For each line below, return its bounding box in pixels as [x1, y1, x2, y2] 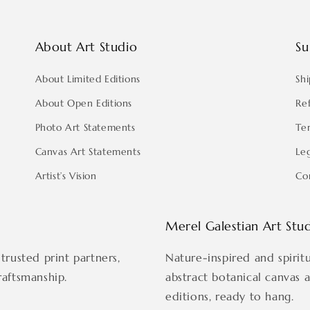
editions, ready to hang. [165, 289, 294, 303]
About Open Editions [35, 97, 133, 109]
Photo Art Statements [35, 121, 136, 134]
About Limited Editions [35, 73, 140, 85]
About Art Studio [35, 39, 138, 55]
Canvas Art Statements [35, 145, 141, 158]
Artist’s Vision [35, 170, 97, 182]
